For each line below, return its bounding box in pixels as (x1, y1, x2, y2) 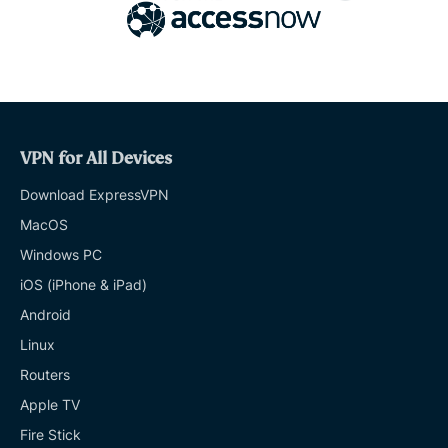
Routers (20, 366, 70, 384)
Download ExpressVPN (20, 186, 169, 204)
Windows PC (20, 246, 102, 264)
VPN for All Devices (20, 148, 172, 170)
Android (20, 306, 71, 324)
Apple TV (20, 396, 80, 414)
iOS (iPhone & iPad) (20, 276, 147, 294)
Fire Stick (20, 426, 81, 444)
